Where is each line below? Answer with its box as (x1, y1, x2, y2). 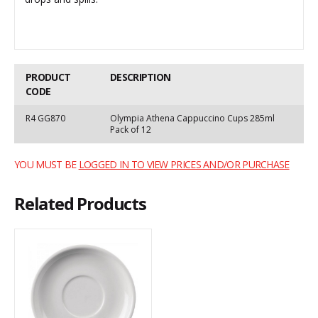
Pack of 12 (110, 124, 151, 136)
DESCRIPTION (110, 70, 171, 84)
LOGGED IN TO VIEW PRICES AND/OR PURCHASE (78, 158, 290, 171)
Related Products (14, 192, 146, 215)
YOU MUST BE (14, 158, 79, 171)
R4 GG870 (26, 112, 65, 124)
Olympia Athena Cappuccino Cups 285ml (110, 112, 275, 124)
